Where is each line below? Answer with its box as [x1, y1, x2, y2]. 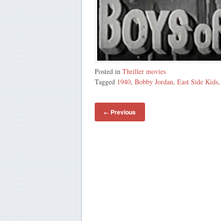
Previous [109, 108, 136, 117]
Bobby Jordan [134, 76, 173, 86]
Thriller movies [122, 66, 166, 76]
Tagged [94, 76, 117, 86]
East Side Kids [177, 76, 218, 86]
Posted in [94, 66, 122, 76]
